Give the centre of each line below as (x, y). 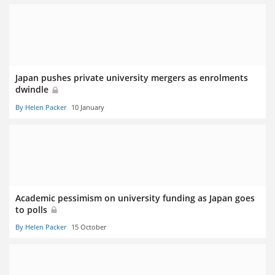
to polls (33, 209)
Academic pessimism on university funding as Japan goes (135, 198)
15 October (89, 227)
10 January (88, 107)
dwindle (33, 90)
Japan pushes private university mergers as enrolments (132, 78)
